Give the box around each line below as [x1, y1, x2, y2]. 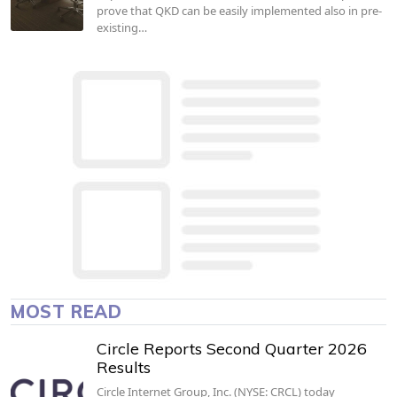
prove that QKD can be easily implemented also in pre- [96, 2, 382, 19]
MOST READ [11, 300, 122, 323]
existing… [96, 19, 147, 35]
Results [96, 356, 151, 378]
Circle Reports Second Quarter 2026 [96, 338, 367, 359]
